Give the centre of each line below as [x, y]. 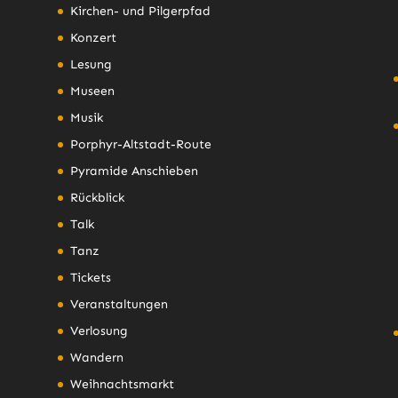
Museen [92, 91]
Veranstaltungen [119, 304]
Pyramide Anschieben [134, 171]
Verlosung [99, 330]
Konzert [93, 37]
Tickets [90, 277]
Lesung [91, 64]
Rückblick [97, 197]
